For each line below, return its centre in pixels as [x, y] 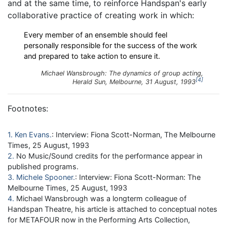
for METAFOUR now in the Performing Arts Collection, [99, 219]
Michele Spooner [45, 177]
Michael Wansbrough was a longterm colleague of [101, 198]
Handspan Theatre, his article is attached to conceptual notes [112, 209]
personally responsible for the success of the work [110, 45]
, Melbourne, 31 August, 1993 [150, 82]
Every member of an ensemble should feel [96, 34]
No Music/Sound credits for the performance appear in [109, 156]
